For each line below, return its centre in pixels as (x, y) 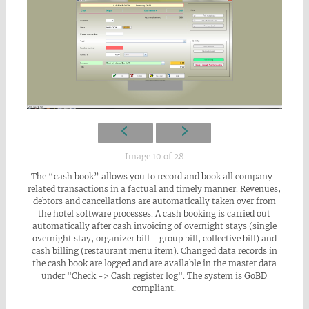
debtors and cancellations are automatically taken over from (154, 201)
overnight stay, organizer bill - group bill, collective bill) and (154, 238)
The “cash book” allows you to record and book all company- (154, 176)
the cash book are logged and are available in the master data (154, 263)
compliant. (154, 288)
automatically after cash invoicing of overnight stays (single (154, 226)
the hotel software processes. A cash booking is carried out (154, 213)
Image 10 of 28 (154, 156)
